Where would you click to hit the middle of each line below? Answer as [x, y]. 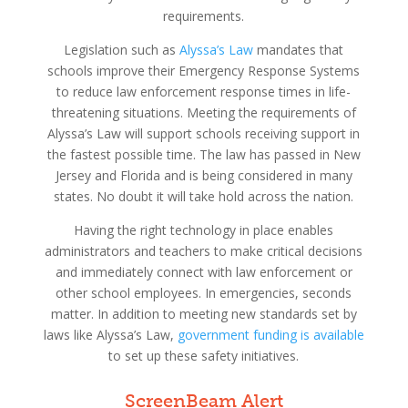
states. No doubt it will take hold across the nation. [204, 196]
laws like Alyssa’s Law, [110, 334]
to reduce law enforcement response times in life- [204, 91]
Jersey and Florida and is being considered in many [204, 175]
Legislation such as [122, 49]
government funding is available [270, 334]
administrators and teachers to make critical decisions [204, 250]
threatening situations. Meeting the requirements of [204, 112]
